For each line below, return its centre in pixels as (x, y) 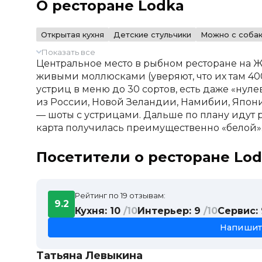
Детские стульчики (152, 34)
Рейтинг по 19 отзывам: (120, 195)
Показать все (68, 52)
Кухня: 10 (99, 211)
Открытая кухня (73, 34)
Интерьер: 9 (170, 211)
